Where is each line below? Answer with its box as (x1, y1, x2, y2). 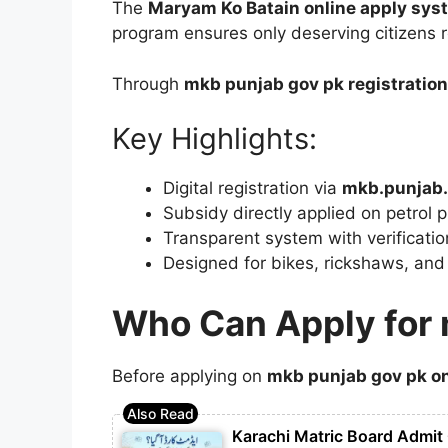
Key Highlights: (112, 121, 317, 157)
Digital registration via (163, 178, 342, 199)
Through (112, 73, 184, 94)
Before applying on (112, 365, 267, 386)
